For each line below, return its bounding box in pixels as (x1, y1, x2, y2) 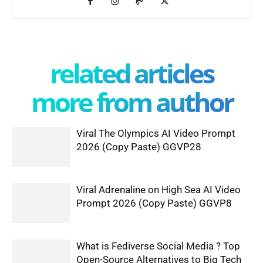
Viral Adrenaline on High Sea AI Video (76, 183, 241, 195)
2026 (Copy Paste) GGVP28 (76, 140, 201, 153)
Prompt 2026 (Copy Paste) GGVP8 (76, 197, 232, 209)
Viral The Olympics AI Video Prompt (76, 127, 235, 139)
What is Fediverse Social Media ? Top (76, 240, 240, 252)
